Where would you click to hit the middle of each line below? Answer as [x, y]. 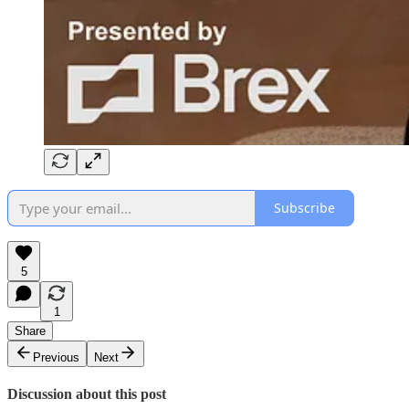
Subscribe [304, 208]
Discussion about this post [87, 394]
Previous [56, 357]
